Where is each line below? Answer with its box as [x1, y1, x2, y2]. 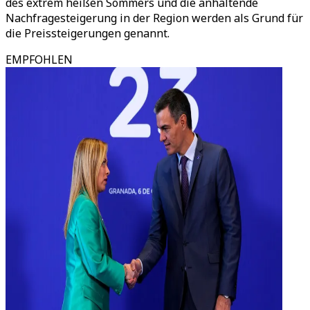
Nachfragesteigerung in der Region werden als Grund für [6, 10, 303, 26]
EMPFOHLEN [6, 52, 73, 67]
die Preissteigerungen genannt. [6, 26, 170, 41]
